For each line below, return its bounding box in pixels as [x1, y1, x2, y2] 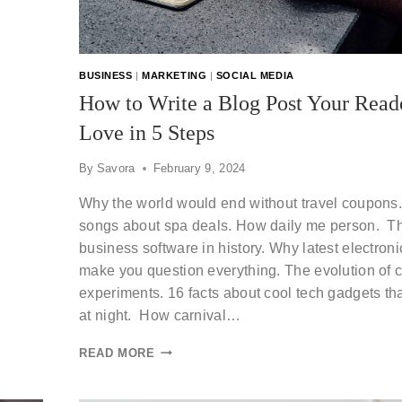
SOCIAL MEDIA [215, 70, 294, 82]
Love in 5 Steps [79, 121, 214, 145]
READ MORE [79, 345, 155, 360]
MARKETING [142, 70, 207, 82]
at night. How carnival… [79, 307, 241, 323]
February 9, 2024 [153, 161, 246, 175]
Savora [96, 161, 135, 175]
